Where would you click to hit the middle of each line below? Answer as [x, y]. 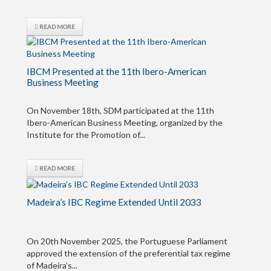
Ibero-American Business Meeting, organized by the [125, 123]
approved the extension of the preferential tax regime [129, 253]
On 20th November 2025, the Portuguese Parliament [127, 241]
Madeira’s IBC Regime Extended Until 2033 [114, 202]
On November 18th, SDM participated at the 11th [120, 111]
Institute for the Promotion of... [86, 135]
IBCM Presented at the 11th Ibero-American [116, 72]
